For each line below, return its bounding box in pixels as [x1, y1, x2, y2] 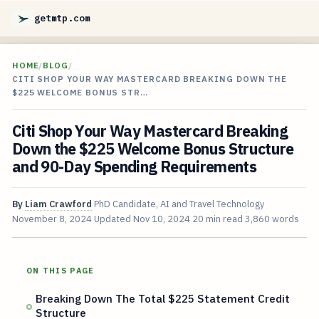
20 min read [192, 213, 243, 226]
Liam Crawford [24, 198, 92, 211]
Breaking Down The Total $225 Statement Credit [36, 291, 291, 306]
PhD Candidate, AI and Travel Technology [93, 198, 264, 211]
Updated [93, 213, 133, 226]
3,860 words [244, 213, 299, 226]
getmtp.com [34, 12, 90, 24]
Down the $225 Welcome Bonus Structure [11, 139, 294, 159]
